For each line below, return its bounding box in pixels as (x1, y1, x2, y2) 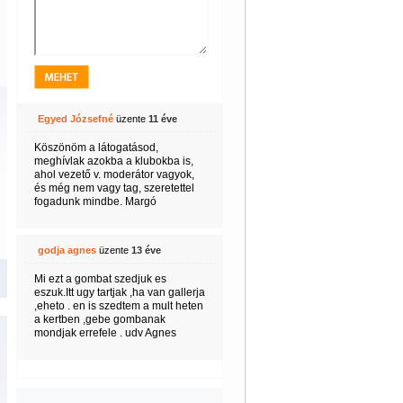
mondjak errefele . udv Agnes (33, 327, 176, 339)
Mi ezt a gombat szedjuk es (33, 273, 166, 285)
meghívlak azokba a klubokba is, (33, 155, 193, 167)
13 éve (130, 245, 161, 255)
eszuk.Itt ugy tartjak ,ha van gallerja (33, 286, 205, 299)
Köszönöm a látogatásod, (33, 141, 158, 154)
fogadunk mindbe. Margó (33, 195, 157, 208)
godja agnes (37, 245, 96, 255)
